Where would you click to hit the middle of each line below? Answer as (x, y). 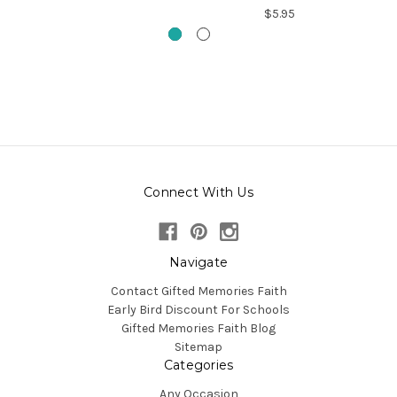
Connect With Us (198, 192)
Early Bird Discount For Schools (198, 309)
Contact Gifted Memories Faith (198, 291)
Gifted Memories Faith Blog (198, 328)
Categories (198, 365)
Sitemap (198, 346)
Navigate (198, 262)
